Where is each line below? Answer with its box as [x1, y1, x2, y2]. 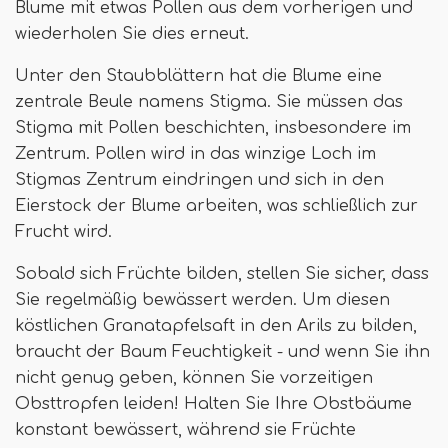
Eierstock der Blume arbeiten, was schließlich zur [15, 197, 418, 216]
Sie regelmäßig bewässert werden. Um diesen [15, 291, 390, 310]
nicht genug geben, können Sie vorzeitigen [15, 369, 373, 388]
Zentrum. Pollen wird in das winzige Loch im [15, 145, 376, 164]
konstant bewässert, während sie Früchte [15, 421, 356, 440]
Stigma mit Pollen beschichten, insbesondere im [15, 119, 411, 138]
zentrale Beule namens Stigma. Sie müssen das [15, 93, 403, 112]
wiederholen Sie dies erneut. [15, 25, 249, 44]
